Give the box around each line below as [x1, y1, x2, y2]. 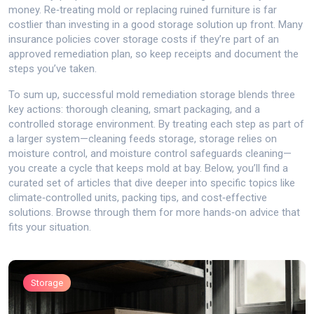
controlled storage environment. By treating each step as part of [8, 118, 304, 130]
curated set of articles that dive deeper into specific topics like [8, 177, 295, 189]
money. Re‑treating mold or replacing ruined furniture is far [8, 4, 277, 16]
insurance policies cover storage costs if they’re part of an [8, 33, 279, 46]
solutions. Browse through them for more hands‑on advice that [8, 206, 300, 219]
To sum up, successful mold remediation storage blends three [8, 88, 295, 101]
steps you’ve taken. [8, 62, 97, 75]
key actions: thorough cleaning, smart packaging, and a [8, 103, 260, 116]
